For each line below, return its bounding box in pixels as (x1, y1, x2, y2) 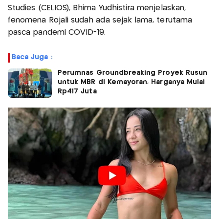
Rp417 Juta (58, 88, 99, 95)
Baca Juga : (12, 54, 52, 61)
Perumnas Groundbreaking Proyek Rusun (58, 69, 208, 77)
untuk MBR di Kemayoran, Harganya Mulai (58, 79, 205, 86)
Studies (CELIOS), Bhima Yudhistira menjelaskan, (8, 4, 186, 12)
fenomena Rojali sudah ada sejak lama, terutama (8, 17, 192, 24)
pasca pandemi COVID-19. (8, 29, 106, 37)
